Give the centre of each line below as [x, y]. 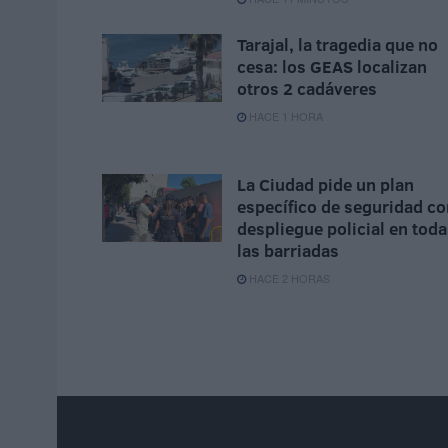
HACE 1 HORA [284, 116]
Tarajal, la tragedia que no [337, 45]
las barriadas [288, 251]
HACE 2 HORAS [288, 278]
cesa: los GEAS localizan [332, 67]
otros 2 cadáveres [307, 89]
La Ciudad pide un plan [325, 185]
